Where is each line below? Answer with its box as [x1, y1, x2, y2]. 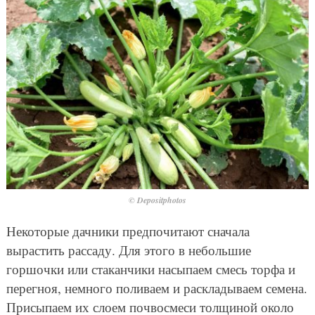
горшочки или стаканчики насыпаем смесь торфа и [6, 259, 295, 278]
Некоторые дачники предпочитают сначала [6, 221, 250, 240]
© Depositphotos [129, 193, 186, 206]
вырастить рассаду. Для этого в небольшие [6, 240, 251, 259]
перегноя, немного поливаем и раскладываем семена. [6, 278, 307, 297]
